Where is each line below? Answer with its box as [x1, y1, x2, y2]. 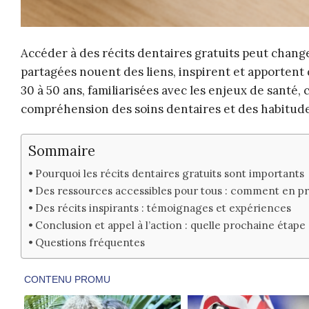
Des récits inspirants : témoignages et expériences [35, 201, 292, 215]
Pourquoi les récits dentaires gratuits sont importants [35, 167, 305, 181]
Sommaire [28, 142, 95, 161]
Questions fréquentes [35, 236, 146, 250]
